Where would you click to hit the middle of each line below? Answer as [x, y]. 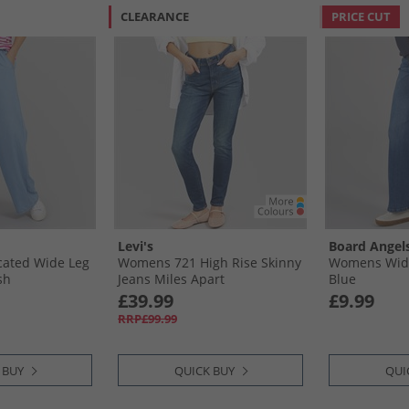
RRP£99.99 [147, 319]
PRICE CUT [361, 16]
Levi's [136, 246]
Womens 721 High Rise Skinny [210, 262]
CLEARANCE [155, 16]
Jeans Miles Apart [171, 279]
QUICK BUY [204, 371]
